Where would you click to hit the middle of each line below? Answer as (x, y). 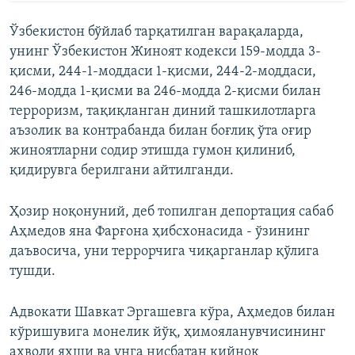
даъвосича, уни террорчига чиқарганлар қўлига (164, 252)
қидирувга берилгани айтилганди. (122, 171)
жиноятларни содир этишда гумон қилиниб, (153, 151)
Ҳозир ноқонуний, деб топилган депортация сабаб (172, 212)
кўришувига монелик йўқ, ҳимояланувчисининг (168, 333)
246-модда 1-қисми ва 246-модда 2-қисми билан (165, 92)
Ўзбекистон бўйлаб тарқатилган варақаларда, (157, 32)
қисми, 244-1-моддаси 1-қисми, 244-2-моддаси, (163, 72)
